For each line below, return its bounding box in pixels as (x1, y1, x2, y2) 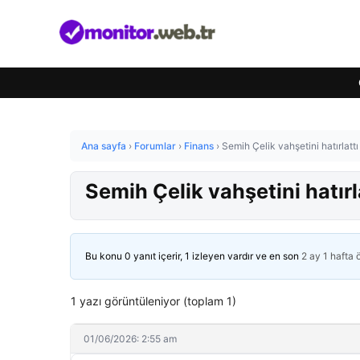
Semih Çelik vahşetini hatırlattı (222, 140, 358, 152)
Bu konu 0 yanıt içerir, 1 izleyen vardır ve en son (85, 250, 301, 262)
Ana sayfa (81, 140, 126, 152)
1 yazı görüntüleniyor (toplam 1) (71, 294, 236, 308)
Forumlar (134, 140, 176, 152)
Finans (184, 140, 214, 152)
